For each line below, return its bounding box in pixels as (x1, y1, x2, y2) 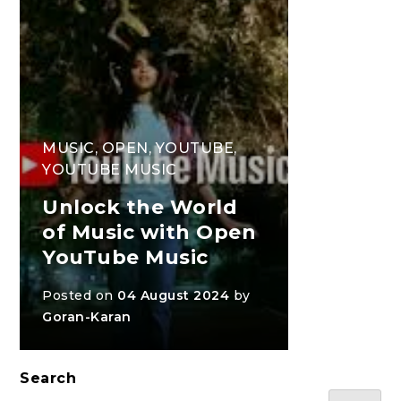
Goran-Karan (42, 309, 132, 326)
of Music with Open (42, 220, 257, 245)
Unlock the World (42, 195, 238, 220)
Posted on (42, 287, 118, 304)
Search (20, 370, 77, 388)
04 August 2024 (117, 287, 230, 304)
